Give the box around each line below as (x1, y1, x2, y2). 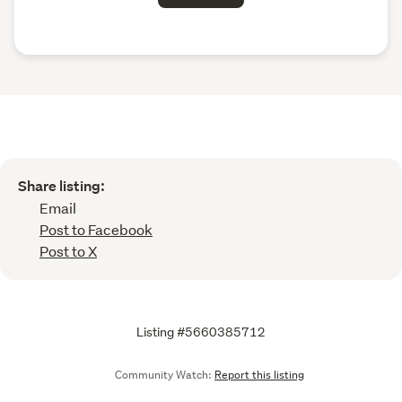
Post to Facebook (39, 219, 153, 239)
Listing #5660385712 (136, 323, 266, 340)
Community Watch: (112, 366, 214, 382)
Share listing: (18, 176, 105, 196)
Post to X (39, 240, 97, 260)
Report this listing (214, 366, 304, 382)
